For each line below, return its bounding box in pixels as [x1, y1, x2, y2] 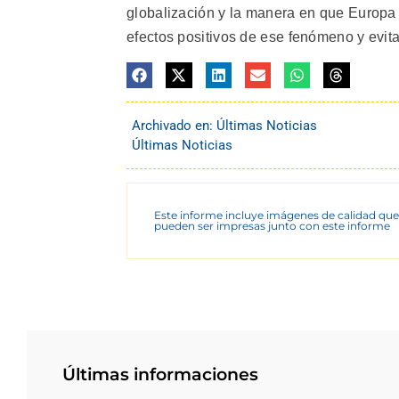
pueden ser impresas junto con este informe [154, 219, 390, 232]
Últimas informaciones [62, 364, 258, 385]
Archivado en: [132, 118, 216, 134]
